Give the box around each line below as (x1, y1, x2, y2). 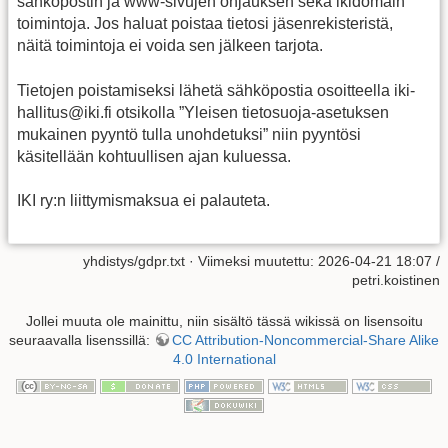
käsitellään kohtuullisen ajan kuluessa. (17, 147, 291, 165)
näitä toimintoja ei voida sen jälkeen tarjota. (17, 37, 323, 55)
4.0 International (172, 350, 276, 367)
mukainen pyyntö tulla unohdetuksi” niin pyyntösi (17, 125, 361, 143)
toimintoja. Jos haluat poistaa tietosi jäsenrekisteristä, (17, 15, 393, 33)
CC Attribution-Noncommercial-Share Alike (172, 331, 439, 348)
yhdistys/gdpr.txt (83, 252, 185, 269)
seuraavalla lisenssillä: (9, 331, 154, 348)
